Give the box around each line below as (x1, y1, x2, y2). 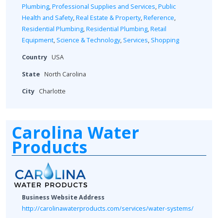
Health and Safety (22, 13, 73, 22)
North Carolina (44, 70, 86, 78)
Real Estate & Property (76, 13, 141, 22)
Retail (150, 24, 166, 33)
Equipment (22, 36, 54, 44)
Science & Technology (56, 36, 120, 44)
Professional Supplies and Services (52, 2, 155, 11)
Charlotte (39, 87, 66, 95)
